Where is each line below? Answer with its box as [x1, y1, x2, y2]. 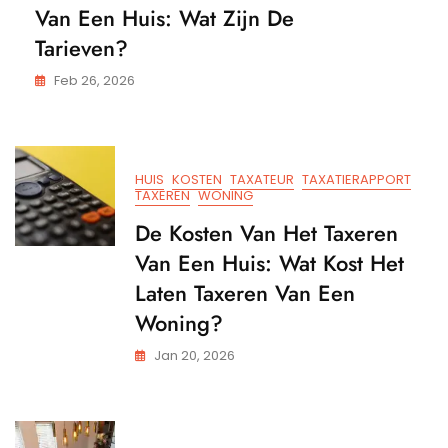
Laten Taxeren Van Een [135, 276, 355, 309]
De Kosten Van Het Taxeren [135, 216, 398, 249]
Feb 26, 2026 [54, 70, 135, 90]
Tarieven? [35, 31, 128, 64]
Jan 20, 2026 [154, 345, 235, 365]
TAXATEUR [230, 169, 294, 189]
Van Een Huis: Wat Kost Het [135, 246, 404, 279]
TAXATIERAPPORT [302, 169, 411, 189]
